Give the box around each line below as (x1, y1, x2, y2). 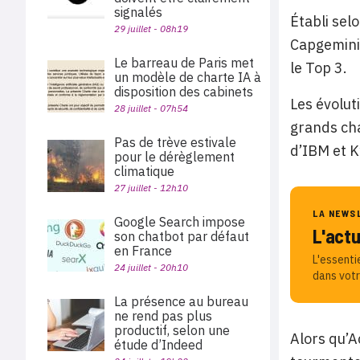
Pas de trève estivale (114, 134, 236, 150)
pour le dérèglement (114, 149, 235, 165)
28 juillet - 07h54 (114, 102, 188, 114)
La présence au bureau (114, 293, 248, 309)
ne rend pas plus (114, 308, 212, 324)
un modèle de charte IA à (114, 69, 261, 85)
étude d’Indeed (114, 337, 202, 353)
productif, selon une (114, 322, 230, 338)
